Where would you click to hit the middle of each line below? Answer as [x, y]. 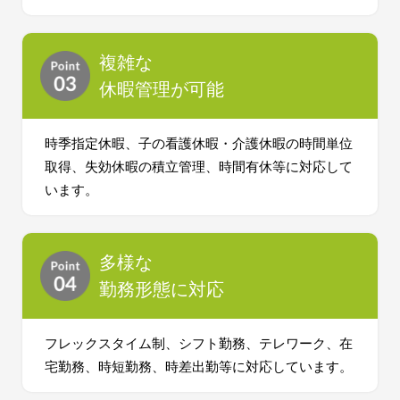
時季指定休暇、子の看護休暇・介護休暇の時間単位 [199, 143]
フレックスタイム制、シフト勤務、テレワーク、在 [199, 343]
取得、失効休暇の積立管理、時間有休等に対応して [199, 166]
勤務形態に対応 [162, 289]
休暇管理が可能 [162, 89]
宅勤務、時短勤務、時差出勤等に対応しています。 [199, 366]
